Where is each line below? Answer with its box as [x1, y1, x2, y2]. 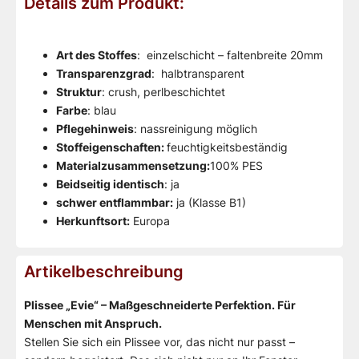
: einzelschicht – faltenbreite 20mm [137, 48, 323, 63]
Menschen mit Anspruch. [24, 316, 162, 330]
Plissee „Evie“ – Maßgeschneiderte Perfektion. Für [24, 297, 296, 312]
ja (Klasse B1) [173, 196, 246, 210]
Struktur [56, 85, 102, 99]
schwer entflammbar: [56, 196, 173, 210]
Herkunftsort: [56, 214, 130, 228]
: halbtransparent [151, 67, 244, 81]
